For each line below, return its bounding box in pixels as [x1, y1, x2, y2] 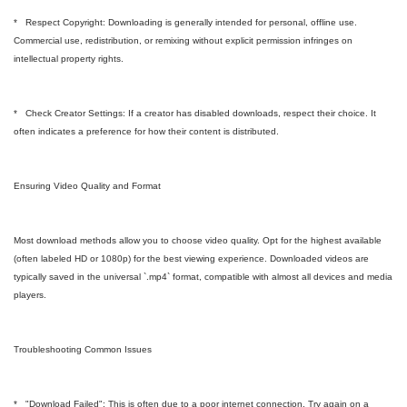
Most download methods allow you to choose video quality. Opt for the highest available [14, 235, 382, 245]
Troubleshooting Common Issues [14, 344, 152, 354]
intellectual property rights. [14, 54, 124, 64]
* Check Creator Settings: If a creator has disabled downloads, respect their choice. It [14, 108, 376, 118]
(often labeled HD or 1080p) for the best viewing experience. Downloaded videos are [14, 253, 369, 263]
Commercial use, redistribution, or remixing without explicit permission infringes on [14, 35, 352, 45]
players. [14, 290, 46, 300]
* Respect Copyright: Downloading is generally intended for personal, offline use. [14, 17, 357, 27]
